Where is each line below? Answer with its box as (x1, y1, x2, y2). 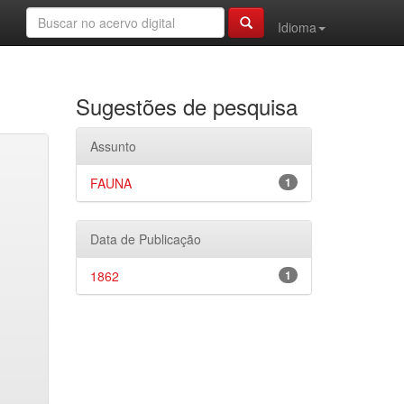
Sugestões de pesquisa (75, 90, 298, 122)
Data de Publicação (89, 230, 201, 248)
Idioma (278, 18, 317, 36)
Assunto (89, 137, 136, 155)
